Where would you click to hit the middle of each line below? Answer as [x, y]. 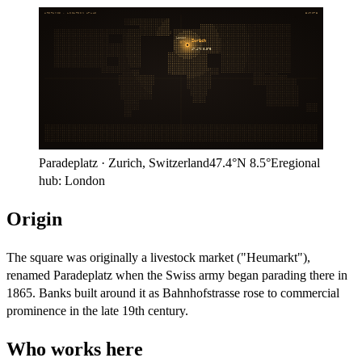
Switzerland [179, 162]
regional [299, 162]
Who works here [75, 349]
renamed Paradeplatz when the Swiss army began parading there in [177, 275]
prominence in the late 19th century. [97, 310]
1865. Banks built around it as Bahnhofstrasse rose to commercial [173, 293]
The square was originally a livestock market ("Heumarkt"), [158, 257]
